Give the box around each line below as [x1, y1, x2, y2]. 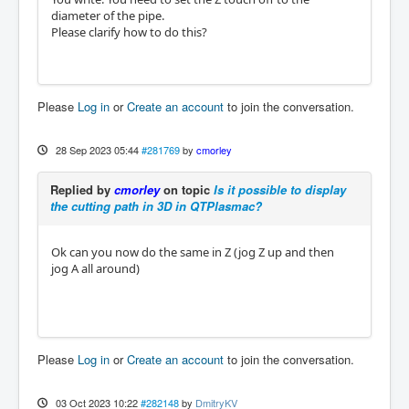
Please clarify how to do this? [51, 23, 207, 40]
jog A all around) [51, 259, 140, 277]
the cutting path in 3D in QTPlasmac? [50, 196, 262, 215]
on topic [160, 180, 214, 198]
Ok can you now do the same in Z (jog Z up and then [51, 243, 334, 260]
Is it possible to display [214, 180, 346, 198]
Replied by [50, 180, 114, 198]
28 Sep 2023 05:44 [55, 142, 139, 157]
